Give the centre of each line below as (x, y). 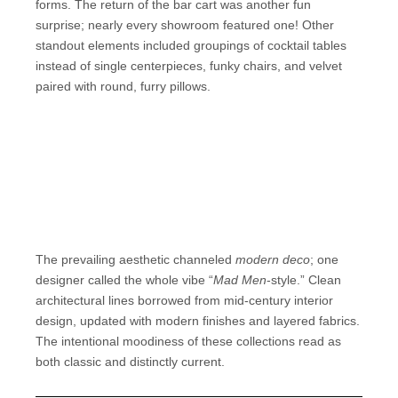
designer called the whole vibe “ (124, 280)
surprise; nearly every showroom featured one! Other (185, 25)
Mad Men (240, 280)
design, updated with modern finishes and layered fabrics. (198, 321)
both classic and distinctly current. (130, 362)
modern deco (273, 259)
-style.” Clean (304, 280)
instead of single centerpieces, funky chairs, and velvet (189, 66)
